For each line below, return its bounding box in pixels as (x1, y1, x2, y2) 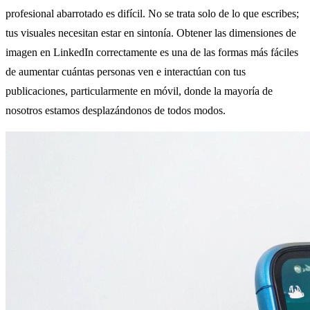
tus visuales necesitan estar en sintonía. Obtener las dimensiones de (6, 27, 296, 39)
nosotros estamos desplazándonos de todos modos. (6, 104, 226, 117)
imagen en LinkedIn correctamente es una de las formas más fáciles (6, 46, 298, 59)
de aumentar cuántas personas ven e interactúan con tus (6, 66, 246, 78)
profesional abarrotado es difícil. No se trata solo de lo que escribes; (6, 8, 299, 20)
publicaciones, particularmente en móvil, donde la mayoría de (6, 85, 273, 98)
